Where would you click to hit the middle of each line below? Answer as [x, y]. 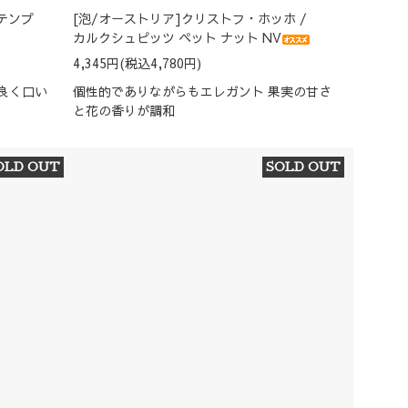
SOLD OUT [303, 167]
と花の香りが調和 [124, 111]
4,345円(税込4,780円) [138, 63]
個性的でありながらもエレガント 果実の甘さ [203, 92]
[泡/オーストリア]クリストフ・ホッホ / [190, 19]
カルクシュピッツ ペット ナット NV [178, 38]
